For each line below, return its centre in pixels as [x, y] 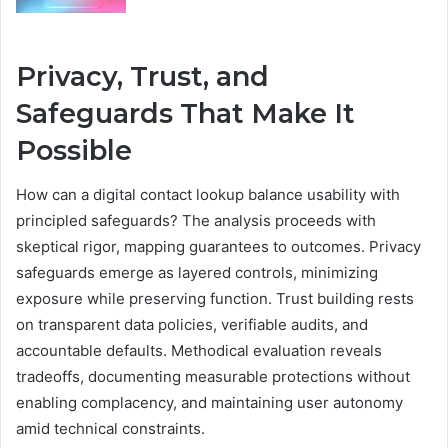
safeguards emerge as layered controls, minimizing [197, 273]
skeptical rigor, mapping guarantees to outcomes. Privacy [218, 247]
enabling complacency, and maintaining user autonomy [209, 403]
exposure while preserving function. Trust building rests [215, 299]
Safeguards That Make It [185, 113]
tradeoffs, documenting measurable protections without [213, 377]
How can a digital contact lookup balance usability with [208, 195]
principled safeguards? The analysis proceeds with [196, 221]
